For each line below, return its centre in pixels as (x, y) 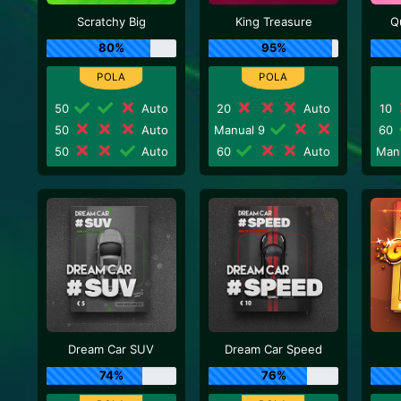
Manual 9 (241, 129)
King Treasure (273, 21)
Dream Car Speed (274, 349)
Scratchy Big (111, 21)
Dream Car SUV (111, 349)
